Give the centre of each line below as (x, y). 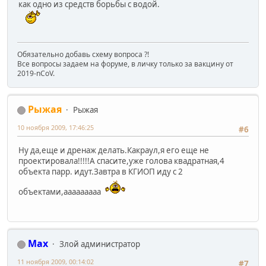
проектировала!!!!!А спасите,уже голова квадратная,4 (121, 161)
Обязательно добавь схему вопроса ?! (83, 55)
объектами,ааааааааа (61, 191)
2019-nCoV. (36, 74)
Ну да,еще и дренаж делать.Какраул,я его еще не (114, 150)
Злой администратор (100, 244)
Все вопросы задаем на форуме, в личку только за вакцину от (125, 64)
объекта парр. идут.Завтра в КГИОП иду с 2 (101, 171)
